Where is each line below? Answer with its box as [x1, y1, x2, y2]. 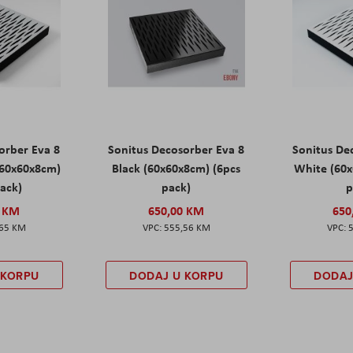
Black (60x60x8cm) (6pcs [112, 159, 241, 177]
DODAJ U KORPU [129, 268, 224, 284]
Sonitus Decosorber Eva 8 [108, 140, 245, 158]
